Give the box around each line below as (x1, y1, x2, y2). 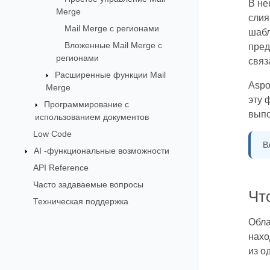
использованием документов (35, 111, 149, 122)
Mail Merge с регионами (64, 23, 160, 33)
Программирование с (44, 99, 130, 109)
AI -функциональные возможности (33, 145, 169, 155)
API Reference (33, 162, 89, 172)
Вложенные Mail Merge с (64, 40, 163, 50)
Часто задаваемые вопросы (33, 179, 143, 189)
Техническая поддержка (33, 196, 128, 206)
